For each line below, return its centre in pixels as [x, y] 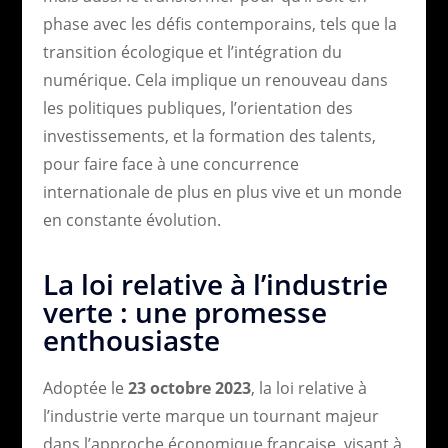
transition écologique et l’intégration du [192, 51]
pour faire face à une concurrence [170, 163]
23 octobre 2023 [189, 387]
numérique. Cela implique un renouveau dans [215, 79]
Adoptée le [85, 387]
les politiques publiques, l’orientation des [197, 107]
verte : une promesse [184, 311]
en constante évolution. [131, 219]
